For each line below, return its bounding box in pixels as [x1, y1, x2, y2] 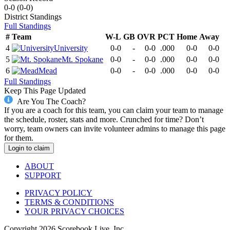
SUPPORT [25, 171, 61, 180]
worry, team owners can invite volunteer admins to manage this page [4, 124, 225, 133]
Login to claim [8, 144, 50, 152]
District [4, 12, 28, 21]
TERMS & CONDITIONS [25, 198, 114, 207]
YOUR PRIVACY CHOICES [25, 207, 124, 216]
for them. [4, 133, 33, 143]
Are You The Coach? [16, 97, 86, 106]
